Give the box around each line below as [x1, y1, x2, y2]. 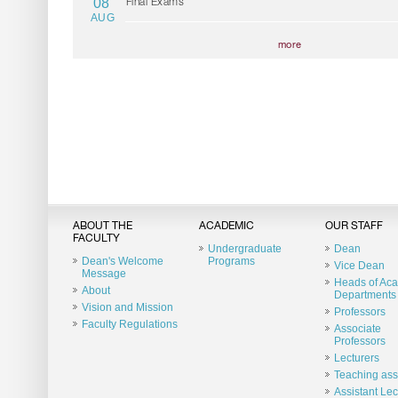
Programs [207, 254, 255, 267]
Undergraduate [207, 242, 282, 255]
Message [81, 267, 126, 280]
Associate [333, 322, 381, 335]
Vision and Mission [81, 300, 173, 314]
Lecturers [333, 351, 379, 364]
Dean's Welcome [81, 254, 163, 267]
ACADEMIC [198, 220, 254, 232]
